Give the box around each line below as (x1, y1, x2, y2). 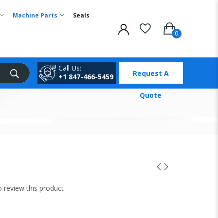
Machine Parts (13, 11, 57, 19)
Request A (132, 69, 169, 78)
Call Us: (58, 63, 81, 73)
